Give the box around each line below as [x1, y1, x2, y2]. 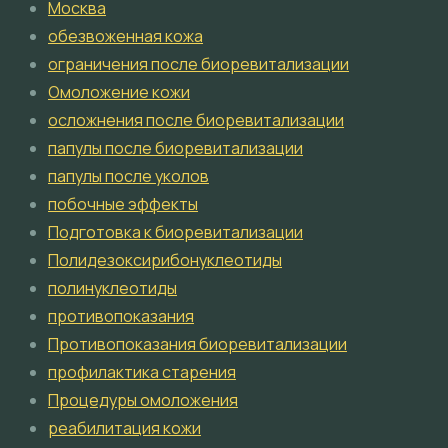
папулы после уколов [48, 165, 209, 188]
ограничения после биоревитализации [48, 53, 349, 76]
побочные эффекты [48, 193, 198, 216]
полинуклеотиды [48, 277, 177, 300]
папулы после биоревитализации [48, 137, 303, 160]
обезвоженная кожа [48, 25, 203, 48]
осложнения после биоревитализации [48, 109, 344, 132]
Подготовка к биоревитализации [48, 221, 303, 244]
